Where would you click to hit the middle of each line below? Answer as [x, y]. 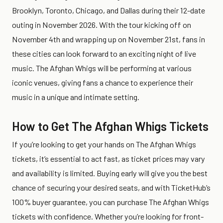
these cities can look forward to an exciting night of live [104, 53]
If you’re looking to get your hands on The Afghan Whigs [104, 144]
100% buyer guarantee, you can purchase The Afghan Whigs [111, 202]
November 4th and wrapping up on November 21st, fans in [109, 39]
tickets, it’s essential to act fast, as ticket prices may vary [109, 158]
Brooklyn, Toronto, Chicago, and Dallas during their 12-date [109, 10]
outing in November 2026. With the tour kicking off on [102, 24]
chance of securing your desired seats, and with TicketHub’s [111, 187]
